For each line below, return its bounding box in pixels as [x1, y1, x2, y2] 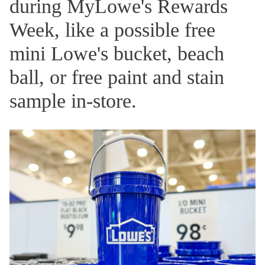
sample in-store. [9, 90, 137, 112]
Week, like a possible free [9, 19, 215, 41]
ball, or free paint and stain [9, 66, 224, 89]
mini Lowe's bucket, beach [9, 43, 224, 65]
